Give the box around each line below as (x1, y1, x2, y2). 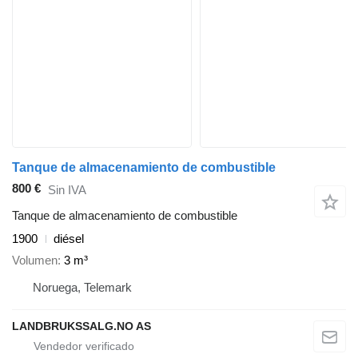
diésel (54, 232, 84, 246)
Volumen (12, 253, 58, 267)
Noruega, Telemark (33, 280, 132, 294)
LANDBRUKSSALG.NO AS (12, 319, 151, 332)
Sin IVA (48, 182, 86, 197)
